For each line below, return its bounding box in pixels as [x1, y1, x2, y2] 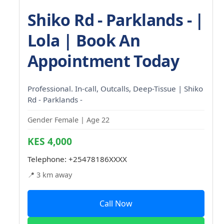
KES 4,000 [27, 134, 72, 148]
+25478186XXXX [68, 153, 127, 164]
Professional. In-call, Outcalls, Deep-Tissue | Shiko [27, 83, 203, 93]
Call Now [99, 197, 132, 209]
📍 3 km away [27, 169, 72, 179]
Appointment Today [27, 49, 179, 71]
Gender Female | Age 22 [27, 114, 109, 124]
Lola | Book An [27, 29, 140, 51]
